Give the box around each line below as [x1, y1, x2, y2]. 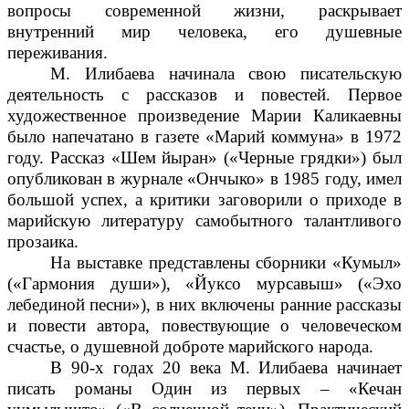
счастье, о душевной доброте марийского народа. [7, 336, 373, 356]
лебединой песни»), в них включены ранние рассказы [7, 294, 402, 314]
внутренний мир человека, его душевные [7, 21, 402, 41]
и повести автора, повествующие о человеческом [7, 315, 402, 335]
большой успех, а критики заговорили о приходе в [7, 189, 402, 209]
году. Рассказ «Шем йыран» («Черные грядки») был [7, 147, 402, 167]
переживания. [7, 42, 108, 62]
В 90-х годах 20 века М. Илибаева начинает [50, 357, 402, 377]
